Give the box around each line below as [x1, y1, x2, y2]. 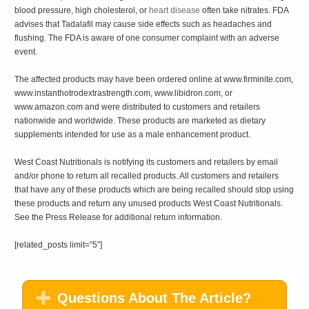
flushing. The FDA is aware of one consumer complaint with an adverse [14, 32, 280, 43]
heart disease [149, 5, 201, 15]
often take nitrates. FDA [200, 5, 289, 15]
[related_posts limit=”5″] [14, 239, 103, 250]
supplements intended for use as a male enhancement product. [14, 129, 251, 139]
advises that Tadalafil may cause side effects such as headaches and [14, 19, 272, 29]
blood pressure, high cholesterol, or [14, 5, 150, 15]
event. [14, 46, 38, 57]
